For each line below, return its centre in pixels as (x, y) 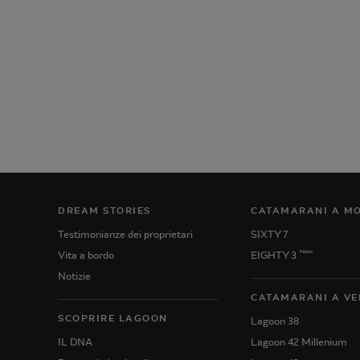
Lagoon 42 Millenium (299, 342)
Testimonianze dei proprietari (125, 234)
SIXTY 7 (269, 234)
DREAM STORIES (104, 211)
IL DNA (75, 342)
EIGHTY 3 (274, 255)
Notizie (74, 276)
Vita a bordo (86, 255)
